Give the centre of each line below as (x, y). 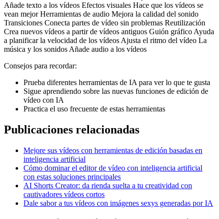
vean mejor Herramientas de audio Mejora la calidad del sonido (101, 14)
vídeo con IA (44, 100)
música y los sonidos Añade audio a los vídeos (75, 49)
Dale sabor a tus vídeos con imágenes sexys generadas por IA (118, 203)
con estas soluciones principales (72, 176)
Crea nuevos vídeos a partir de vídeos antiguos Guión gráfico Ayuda (109, 32)
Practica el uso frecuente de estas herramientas (94, 109)
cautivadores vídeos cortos (64, 194)
